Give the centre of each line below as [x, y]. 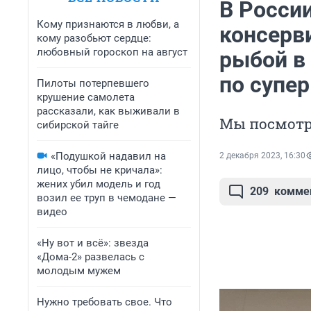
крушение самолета [86, 97]
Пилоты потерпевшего [93, 83]
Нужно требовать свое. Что [104, 302]
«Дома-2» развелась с [91, 257]
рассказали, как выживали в [108, 111]
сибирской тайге [78, 125]
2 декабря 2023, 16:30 [262, 156]
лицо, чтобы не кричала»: [100, 170]
